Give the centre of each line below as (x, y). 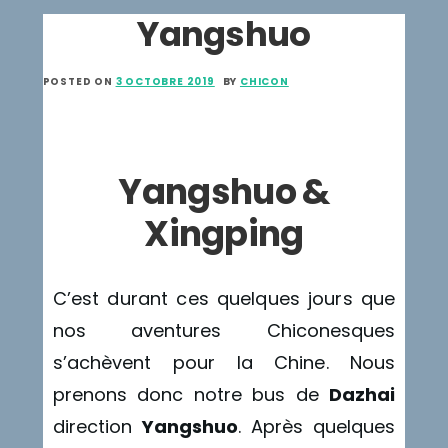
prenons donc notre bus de (191, 394)
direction (97, 426)
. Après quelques (317, 426)
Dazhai (362, 394)
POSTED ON (79, 81)
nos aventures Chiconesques (224, 330)
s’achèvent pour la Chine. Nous (224, 362)
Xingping (224, 233)
